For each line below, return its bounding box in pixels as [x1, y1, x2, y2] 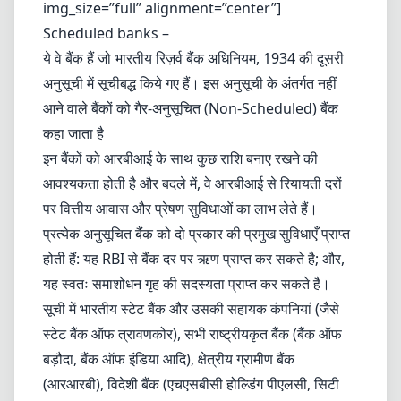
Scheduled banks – [43, 23, 169, 43]
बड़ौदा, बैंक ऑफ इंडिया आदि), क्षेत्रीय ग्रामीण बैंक [43, 349, 294, 369]
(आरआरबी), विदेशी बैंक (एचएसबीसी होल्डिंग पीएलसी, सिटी [43, 374, 339, 394]
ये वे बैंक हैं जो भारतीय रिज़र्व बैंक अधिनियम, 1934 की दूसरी [43, 48, 344, 68]
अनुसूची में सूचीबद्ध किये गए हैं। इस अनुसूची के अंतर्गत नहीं [43, 73, 337, 93]
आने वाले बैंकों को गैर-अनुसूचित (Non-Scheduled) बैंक [43, 98, 338, 118]
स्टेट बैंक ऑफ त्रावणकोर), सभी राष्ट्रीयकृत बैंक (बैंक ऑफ [43, 324, 342, 344]
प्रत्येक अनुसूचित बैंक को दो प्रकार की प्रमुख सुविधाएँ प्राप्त [43, 224, 350, 243]
